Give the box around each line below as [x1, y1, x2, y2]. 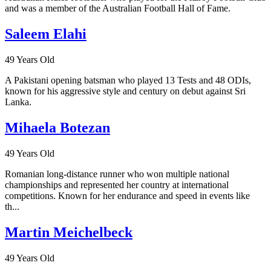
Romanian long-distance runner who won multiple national [5, 168, 229, 179]
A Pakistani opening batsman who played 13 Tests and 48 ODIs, [5, 74, 251, 85]
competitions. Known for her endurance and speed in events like [5, 190, 250, 201]
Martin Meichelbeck [5, 224, 132, 240]
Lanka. [5, 96, 31, 107]
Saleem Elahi [5, 25, 87, 42]
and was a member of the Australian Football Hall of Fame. [5, 3, 230, 14]
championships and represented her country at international [5, 179, 229, 190]
